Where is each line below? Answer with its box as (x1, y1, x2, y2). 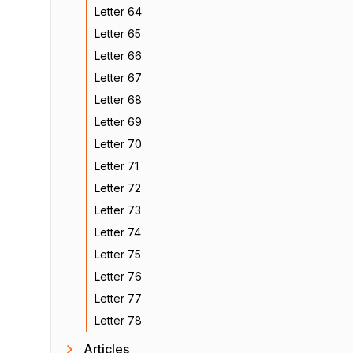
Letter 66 (95, 49, 142, 62)
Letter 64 (95, 5, 142, 18)
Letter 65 (95, 27, 141, 40)
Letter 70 (95, 137, 142, 150)
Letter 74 (95, 225, 141, 239)
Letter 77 (95, 292, 142, 305)
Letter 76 (95, 269, 142, 283)
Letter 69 (95, 115, 142, 128)
